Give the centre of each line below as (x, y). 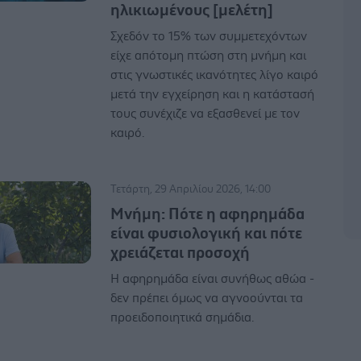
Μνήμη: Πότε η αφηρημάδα (208, 214)
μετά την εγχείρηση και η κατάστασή (213, 94)
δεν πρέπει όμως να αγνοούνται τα (207, 298)
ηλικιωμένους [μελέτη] (192, 10)
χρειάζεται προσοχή (180, 253)
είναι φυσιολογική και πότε (207, 233)
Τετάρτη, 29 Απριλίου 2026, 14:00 (191, 189)
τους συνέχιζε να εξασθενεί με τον (205, 113)
